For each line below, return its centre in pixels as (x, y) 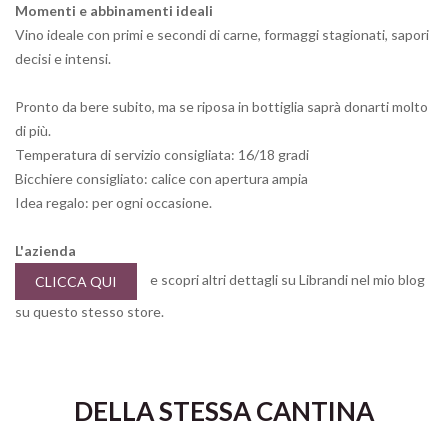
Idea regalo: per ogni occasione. (113, 203)
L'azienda (45, 251)
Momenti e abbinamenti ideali (114, 11)
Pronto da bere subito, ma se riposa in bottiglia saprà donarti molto (221, 107)
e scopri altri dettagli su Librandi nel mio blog (286, 280)
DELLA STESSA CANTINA (224, 411)
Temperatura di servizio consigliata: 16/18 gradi (162, 155)
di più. (33, 131)
